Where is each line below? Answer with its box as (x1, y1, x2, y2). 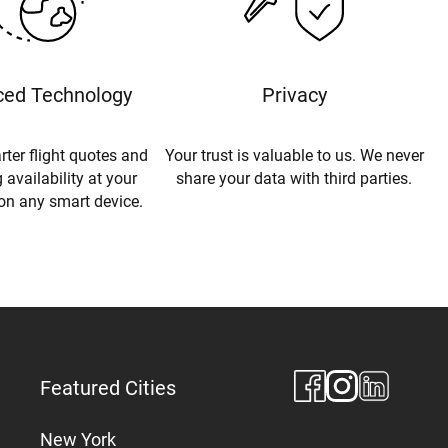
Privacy (261, 82, 327, 107)
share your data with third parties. (176, 168, 413, 188)
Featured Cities (40, 375, 177, 400)
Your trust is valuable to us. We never (164, 145, 424, 165)
